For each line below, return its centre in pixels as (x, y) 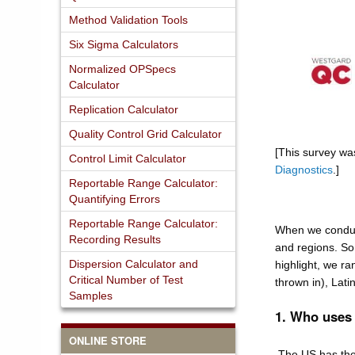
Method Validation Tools (128, 19)
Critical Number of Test (126, 279)
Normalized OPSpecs (122, 69)
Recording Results (115, 239)
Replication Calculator (124, 109)
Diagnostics (303, 169)
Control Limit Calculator (128, 158)
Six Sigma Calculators (124, 44)
